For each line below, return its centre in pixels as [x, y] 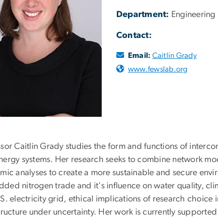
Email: [139, 56]
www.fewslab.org [158, 69]
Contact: [134, 35]
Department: [143, 14]
